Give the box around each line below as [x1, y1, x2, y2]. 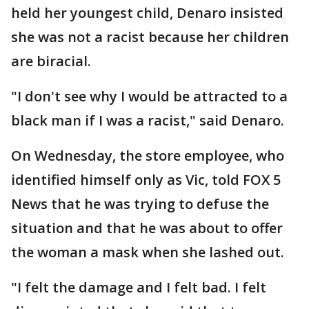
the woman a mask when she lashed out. [11, 243, 284, 261]
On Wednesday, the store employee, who [11, 146, 284, 165]
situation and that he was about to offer [11, 219, 283, 237]
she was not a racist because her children [11, 28, 289, 46]
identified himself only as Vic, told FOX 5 [11, 170, 281, 189]
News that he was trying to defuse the [11, 195, 269, 213]
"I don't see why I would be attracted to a [11, 87, 288, 106]
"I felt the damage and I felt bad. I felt [11, 278, 266, 297]
